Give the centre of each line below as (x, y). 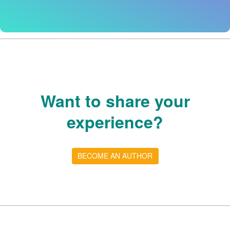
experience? (115, 122)
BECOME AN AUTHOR (115, 156)
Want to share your (115, 101)
